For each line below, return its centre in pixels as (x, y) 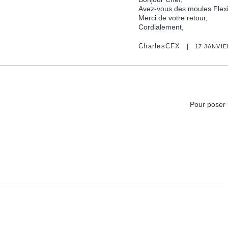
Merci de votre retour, (173, 18)
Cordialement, (161, 27)
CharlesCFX (160, 46)
